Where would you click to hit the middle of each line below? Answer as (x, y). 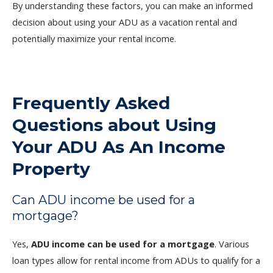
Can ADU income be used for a (104, 200)
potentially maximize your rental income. (94, 39)
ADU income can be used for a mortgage (123, 243)
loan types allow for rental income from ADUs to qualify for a (136, 260)
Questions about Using (114, 125)
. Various (232, 243)
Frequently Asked (91, 103)
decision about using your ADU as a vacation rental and (125, 22)
